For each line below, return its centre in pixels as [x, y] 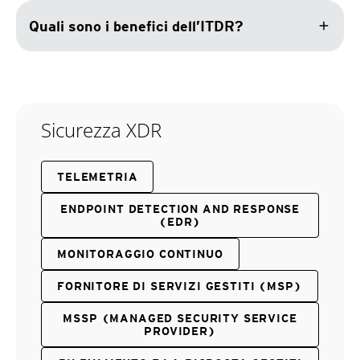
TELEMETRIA [98, 176]
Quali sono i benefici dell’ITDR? [136, 26]
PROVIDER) [180, 331]
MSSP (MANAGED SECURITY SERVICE [180, 318]
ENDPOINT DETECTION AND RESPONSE [180, 209]
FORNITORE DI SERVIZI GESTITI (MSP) [180, 286]
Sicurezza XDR [101, 129]
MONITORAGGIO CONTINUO [140, 254]
